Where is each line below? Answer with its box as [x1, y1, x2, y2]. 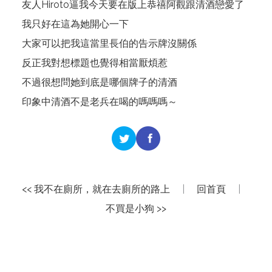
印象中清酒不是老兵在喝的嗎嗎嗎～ [22, 96, 177, 107]
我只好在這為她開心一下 [22, 18, 129, 30]
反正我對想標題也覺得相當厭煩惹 [22, 57, 168, 69]
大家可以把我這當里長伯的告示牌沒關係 [22, 38, 197, 49]
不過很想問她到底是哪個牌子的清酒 [22, 76, 177, 88]
